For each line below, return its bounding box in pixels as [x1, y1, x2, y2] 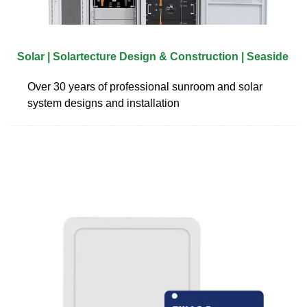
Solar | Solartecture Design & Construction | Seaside [17, 50, 288, 62]
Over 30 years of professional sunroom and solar [27, 80, 262, 93]
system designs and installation [27, 97, 180, 109]
